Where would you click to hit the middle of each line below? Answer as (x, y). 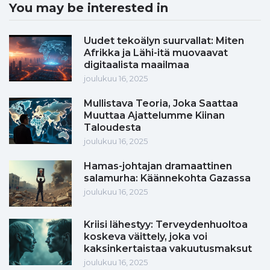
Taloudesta (112, 128)
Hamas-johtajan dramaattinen (158, 166)
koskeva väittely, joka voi (146, 237)
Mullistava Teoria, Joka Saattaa (161, 104)
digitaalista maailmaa (137, 65)
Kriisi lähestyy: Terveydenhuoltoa (166, 225)
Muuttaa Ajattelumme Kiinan (154, 116)
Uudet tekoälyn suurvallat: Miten (164, 41)
